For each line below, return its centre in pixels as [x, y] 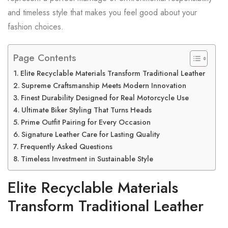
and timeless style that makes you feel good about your [102, 12]
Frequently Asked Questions [66, 147]
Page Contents [45, 57]
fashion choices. [36, 27]
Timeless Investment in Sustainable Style [87, 159]
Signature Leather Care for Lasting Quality [90, 134]
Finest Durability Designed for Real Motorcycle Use [105, 98]
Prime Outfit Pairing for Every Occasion [85, 122]
